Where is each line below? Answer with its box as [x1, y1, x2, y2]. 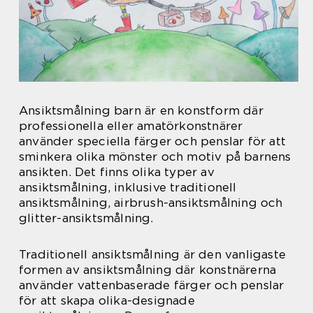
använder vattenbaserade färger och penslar [19, 278, 284, 293]
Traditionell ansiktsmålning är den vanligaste [19, 247, 286, 262]
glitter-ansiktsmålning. [19, 211, 154, 226]
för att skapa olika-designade [19, 293, 195, 308]
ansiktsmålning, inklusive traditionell [19, 180, 237, 195]
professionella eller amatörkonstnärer [19, 119, 243, 133]
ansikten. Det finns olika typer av [19, 165, 214, 180]
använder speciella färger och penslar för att [19, 134, 286, 149]
